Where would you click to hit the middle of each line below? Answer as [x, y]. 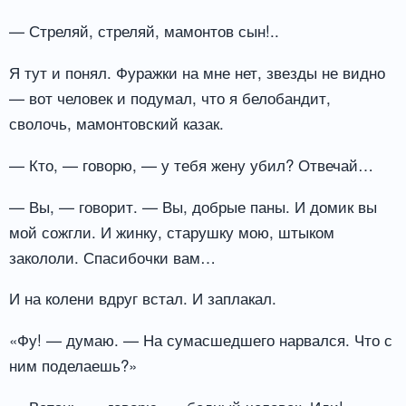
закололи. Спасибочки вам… [112, 256]
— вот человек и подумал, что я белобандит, [170, 97]
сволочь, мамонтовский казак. [116, 122]
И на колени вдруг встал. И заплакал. [143, 298]
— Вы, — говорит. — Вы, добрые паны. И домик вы [193, 206]
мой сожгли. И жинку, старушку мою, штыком [172, 231]
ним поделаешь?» [73, 365]
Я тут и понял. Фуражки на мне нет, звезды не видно [197, 72]
